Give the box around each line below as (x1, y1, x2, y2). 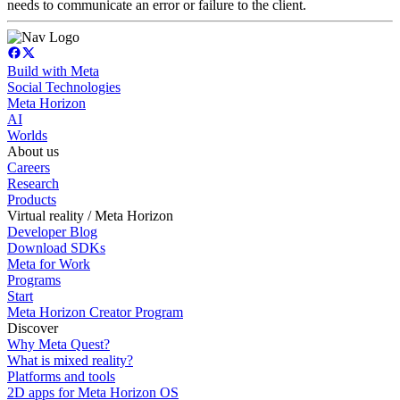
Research (7, 175, 59, 191)
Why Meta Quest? (7, 336, 110, 352)
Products (7, 191, 56, 207)
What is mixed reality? (7, 352, 133, 368)
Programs (7, 271, 61, 287)
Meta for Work (7, 255, 90, 271)
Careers (7, 159, 50, 175)
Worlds (7, 127, 47, 143)
